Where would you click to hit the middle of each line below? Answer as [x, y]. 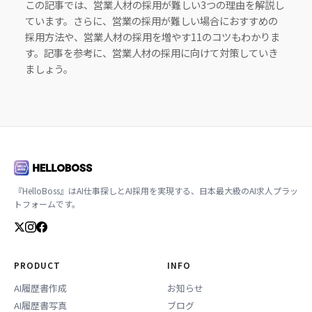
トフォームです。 [47, 204]
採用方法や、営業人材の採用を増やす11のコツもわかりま [152, 36]
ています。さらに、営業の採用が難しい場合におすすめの [151, 20]
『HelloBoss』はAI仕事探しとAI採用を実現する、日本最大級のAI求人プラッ [156, 191]
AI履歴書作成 [40, 288]
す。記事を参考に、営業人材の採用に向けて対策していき [151, 52]
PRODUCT [37, 265]
